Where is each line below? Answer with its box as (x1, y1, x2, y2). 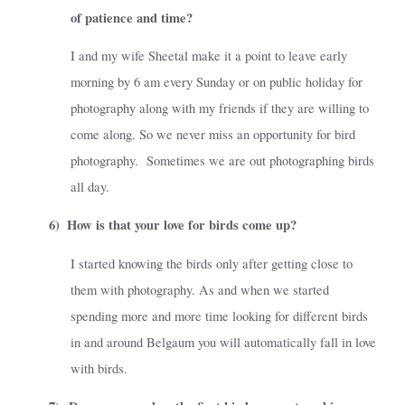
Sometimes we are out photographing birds (146, 152, 374, 170)
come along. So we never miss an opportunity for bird (71, 126, 355, 144)
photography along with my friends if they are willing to (71, 99, 369, 118)
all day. (71, 178, 109, 196)
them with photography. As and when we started (71, 280, 329, 298)
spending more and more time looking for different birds (71, 306, 368, 325)
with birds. (71, 359, 127, 377)
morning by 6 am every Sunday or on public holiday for (71, 73, 363, 91)
